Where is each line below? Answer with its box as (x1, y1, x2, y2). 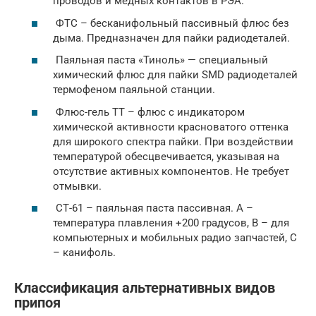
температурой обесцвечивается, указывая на (53, 150, 279, 163)
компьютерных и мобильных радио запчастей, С (53, 231, 297, 244)
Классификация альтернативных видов (14, 280, 275, 297)
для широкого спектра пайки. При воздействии (53, 135, 293, 148)
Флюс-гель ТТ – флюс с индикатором (53, 105, 245, 119)
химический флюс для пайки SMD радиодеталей (53, 68, 298, 81)
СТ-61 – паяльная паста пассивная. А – (53, 202, 253, 214)
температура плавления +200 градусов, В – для (53, 217, 289, 229)
